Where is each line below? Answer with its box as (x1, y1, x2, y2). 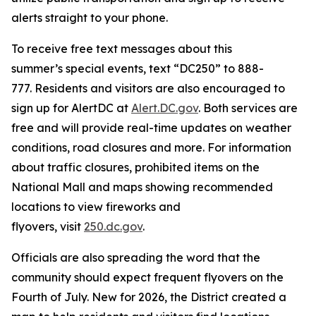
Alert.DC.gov (131, 101, 198, 115)
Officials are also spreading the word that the (11, 250, 260, 265)
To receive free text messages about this (11, 42, 232, 56)
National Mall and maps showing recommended (11, 180, 273, 194)
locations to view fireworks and (11, 200, 181, 214)
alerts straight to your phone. (11, 11, 168, 25)
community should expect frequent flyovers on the (11, 270, 284, 284)
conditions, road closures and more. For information (11, 140, 291, 154)
